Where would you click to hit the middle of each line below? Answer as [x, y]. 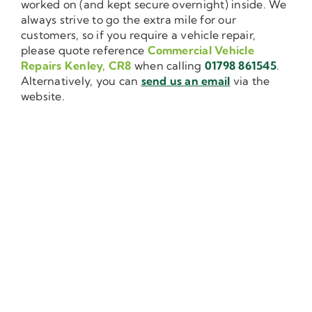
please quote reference [84, 50]
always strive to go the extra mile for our [129, 19]
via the [250, 80]
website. [43, 96]
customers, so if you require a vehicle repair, [139, 34]
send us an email [186, 80]
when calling [168, 65]
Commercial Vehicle [201, 50]
